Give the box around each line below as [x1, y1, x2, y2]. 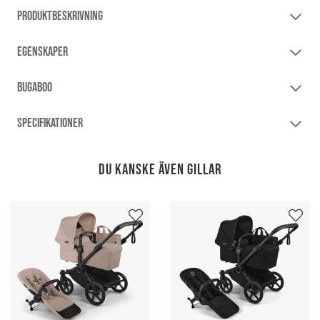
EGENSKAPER [17, 44, 68, 59]
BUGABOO [17, 79, 52, 95]
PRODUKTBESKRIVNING [17, 8, 103, 24]
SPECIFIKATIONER [17, 115, 83, 131]
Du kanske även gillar [99, 161, 221, 179]
